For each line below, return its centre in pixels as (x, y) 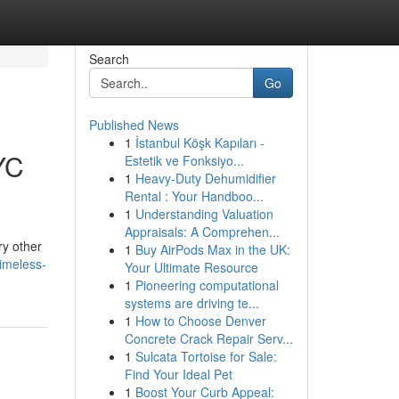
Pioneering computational (207, 285)
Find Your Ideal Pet (178, 374)
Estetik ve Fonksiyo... (184, 160)
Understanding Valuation (204, 214)
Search (109, 59)
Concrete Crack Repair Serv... (208, 338)
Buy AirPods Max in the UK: (212, 249)
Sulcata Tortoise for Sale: (206, 356)
